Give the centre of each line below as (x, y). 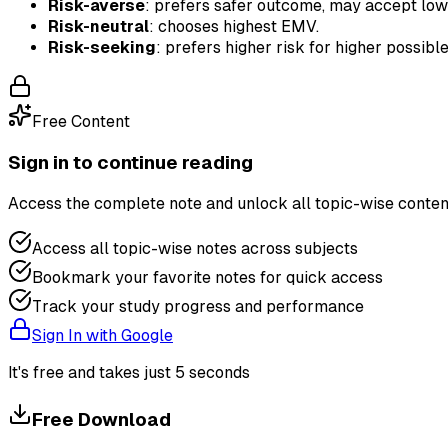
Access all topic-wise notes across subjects (195, 248)
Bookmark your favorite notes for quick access (207, 277)
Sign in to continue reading (130, 163)
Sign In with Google (102, 335)
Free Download (101, 419)
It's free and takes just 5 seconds (129, 372)
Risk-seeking (102, 48)
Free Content (81, 122)
